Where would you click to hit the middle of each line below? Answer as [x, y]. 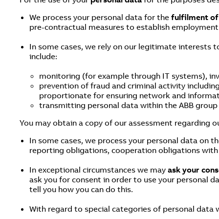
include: [43, 56]
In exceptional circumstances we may [99, 170]
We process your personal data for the [100, 17]
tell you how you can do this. [81, 189]
